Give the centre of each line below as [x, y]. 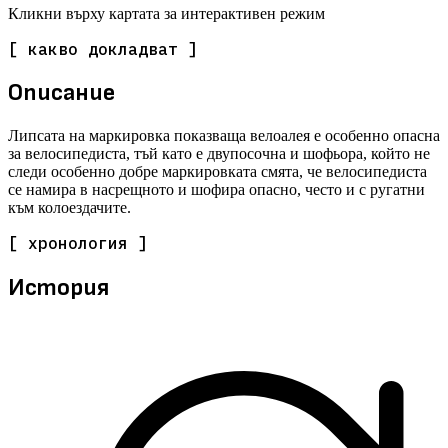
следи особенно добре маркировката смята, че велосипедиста [217, 172]
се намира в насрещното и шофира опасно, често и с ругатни [216, 190]
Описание [61, 93]
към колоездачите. [69, 208]
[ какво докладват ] [103, 48]
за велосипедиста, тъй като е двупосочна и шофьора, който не [219, 154]
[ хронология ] [78, 243]
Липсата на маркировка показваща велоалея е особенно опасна [224, 136]
